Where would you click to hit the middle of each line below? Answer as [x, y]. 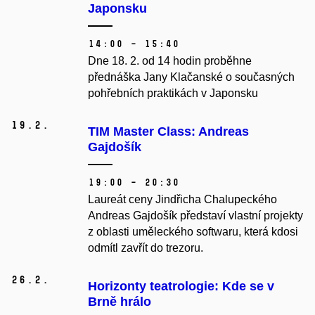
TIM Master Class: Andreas [168, 132]
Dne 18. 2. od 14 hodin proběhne [170, 61]
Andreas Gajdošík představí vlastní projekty [195, 216]
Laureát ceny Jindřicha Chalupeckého [182, 200]
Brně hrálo [120, 302]
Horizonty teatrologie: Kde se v [181, 287]
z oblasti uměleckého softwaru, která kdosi [193, 232]
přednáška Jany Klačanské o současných [191, 77]
